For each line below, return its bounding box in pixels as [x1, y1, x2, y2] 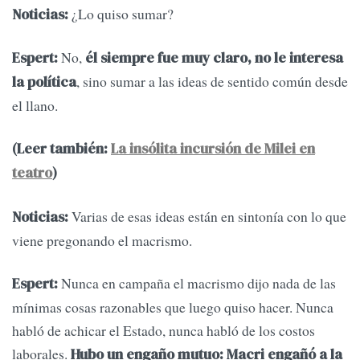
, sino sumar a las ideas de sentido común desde [76, 72, 348, 92]
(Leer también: [12, 139, 111, 159]
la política [12, 72, 76, 92]
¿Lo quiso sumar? [68, 3, 174, 23]
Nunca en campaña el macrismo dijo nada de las [58, 273, 336, 293]
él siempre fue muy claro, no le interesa [85, 48, 343, 68]
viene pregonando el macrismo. [12, 230, 192, 250]
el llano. [12, 96, 58, 116]
